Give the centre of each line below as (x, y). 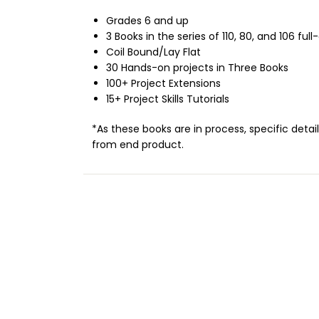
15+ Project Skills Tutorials (168, 99)
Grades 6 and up (147, 21)
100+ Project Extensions (163, 84)
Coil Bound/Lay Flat (155, 52)
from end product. (138, 145)
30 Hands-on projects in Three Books (199, 68)
